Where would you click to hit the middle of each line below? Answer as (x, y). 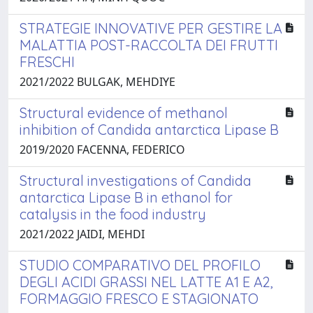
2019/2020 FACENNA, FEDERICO (102, 149)
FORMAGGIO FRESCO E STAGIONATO (139, 298)
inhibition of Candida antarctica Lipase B (149, 129)
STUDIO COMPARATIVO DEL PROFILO (140, 265)
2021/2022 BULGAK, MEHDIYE (97, 81)
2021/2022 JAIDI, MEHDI (82, 234)
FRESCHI (47, 61)
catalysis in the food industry (113, 214)
